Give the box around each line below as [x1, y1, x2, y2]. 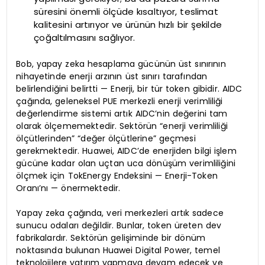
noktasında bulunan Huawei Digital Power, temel [16, 244, 220, 256]
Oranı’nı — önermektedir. [16, 182, 121, 194]
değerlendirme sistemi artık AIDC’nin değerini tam [16, 107, 228, 119]
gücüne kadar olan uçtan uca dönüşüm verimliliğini [16, 157, 236, 169]
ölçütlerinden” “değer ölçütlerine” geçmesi [16, 132, 196, 144]
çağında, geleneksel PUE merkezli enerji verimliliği [16, 95, 223, 107]
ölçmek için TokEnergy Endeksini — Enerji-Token [16, 169, 218, 182]
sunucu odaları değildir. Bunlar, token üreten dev [16, 219, 222, 231]
